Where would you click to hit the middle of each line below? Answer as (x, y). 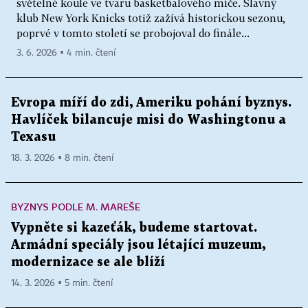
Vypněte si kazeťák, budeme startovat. (134, 228)
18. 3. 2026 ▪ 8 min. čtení (62, 158)
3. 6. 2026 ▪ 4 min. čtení (66, 53)
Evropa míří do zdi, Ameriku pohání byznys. (151, 103)
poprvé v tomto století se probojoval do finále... (133, 33)
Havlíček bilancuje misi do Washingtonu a (148, 120)
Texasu (33, 137)
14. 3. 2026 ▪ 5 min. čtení (62, 284)
